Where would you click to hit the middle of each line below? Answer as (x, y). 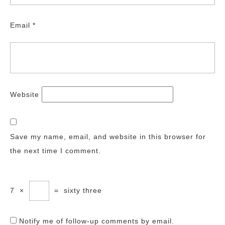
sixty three (83, 190)
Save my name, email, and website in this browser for (108, 137)
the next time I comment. (55, 151)
